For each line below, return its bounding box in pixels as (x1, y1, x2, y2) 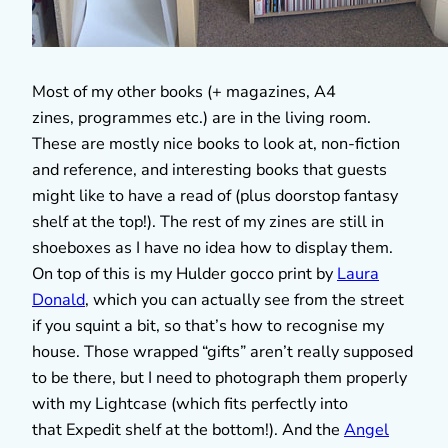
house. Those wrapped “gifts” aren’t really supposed (32, 340, 413, 363)
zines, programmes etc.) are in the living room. (32, 106, 371, 129)
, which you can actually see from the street (85, 288, 404, 311)
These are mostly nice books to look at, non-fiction (32, 132, 400, 155)
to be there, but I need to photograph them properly (32, 366, 407, 389)
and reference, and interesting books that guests (32, 158, 387, 181)
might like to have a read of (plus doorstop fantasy (32, 184, 398, 207)
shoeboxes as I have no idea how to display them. (32, 236, 393, 259)
